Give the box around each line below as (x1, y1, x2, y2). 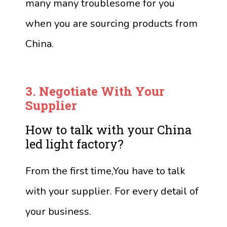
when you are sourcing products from (25, 16, 198, 30)
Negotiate (39, 83, 98, 99)
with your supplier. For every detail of (25, 184, 199, 198)
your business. (25, 205, 91, 218)
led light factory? (25, 136, 124, 152)
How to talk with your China (25, 122, 192, 138)
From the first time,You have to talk (25, 164, 185, 178)
